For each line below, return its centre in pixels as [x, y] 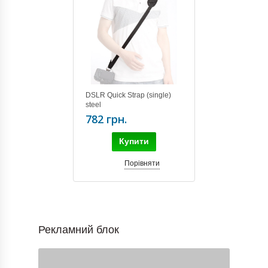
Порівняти [142, 163]
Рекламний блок [79, 229]
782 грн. [106, 119]
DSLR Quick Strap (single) [128, 95]
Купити [134, 141]
